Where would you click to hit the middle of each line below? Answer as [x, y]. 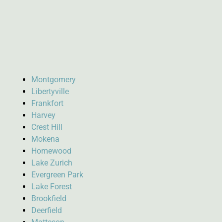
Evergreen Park [57, 174]
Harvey [43, 115]
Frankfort [47, 103]
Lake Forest [51, 186]
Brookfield [49, 198]
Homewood [51, 151]
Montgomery [53, 79]
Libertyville [50, 91]
